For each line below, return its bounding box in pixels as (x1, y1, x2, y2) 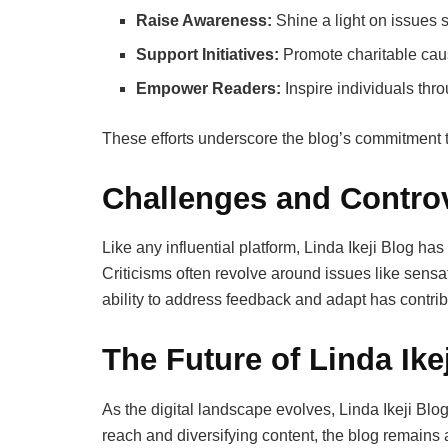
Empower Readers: (136, 79, 282, 97)
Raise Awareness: (136, 11, 273, 29)
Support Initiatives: (136, 45, 280, 63)
